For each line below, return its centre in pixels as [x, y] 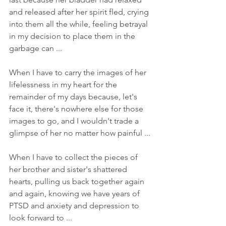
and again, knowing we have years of [75, 193]
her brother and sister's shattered [69, 169]
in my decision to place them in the [73, 36]
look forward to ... [42, 217]
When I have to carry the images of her [79, 72]
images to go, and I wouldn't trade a [75, 121]
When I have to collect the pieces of [74, 157]
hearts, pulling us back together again [78, 181]
